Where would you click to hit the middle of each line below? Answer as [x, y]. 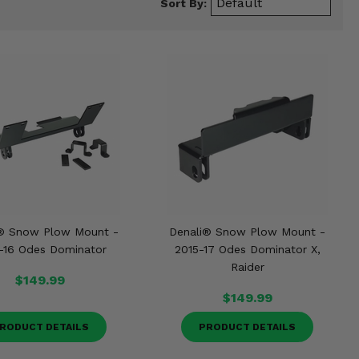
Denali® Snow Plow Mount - [248, 232]
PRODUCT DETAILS [248, 327]
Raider [247, 267]
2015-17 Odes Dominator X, [247, 249]
